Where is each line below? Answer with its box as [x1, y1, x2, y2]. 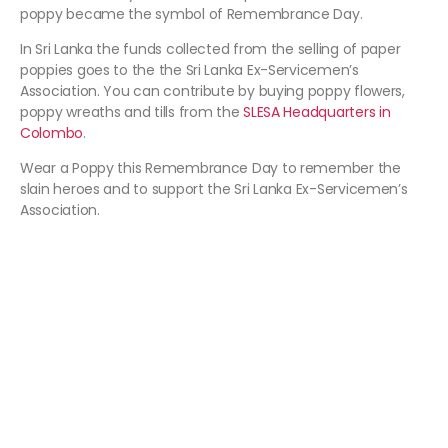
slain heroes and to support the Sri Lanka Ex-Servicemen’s [20, 179, 408, 200]
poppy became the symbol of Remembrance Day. [20, 4, 363, 25]
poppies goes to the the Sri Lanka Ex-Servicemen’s [20, 60, 359, 81]
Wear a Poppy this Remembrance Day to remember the [20, 158, 401, 179]
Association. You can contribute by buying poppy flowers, [20, 81, 405, 102]
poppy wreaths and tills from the [20, 102, 244, 123]
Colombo [20, 123, 84, 144]
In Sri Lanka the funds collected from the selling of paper [20, 39, 401, 60]
